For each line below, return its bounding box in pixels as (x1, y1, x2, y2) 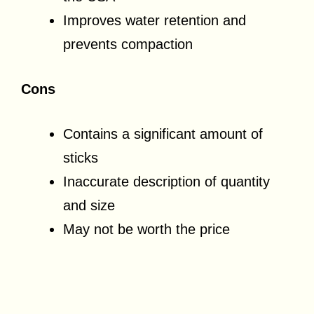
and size (63, 197, 115, 213)
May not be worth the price (63, 221, 230, 237)
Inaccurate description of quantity (63, 173, 270, 189)
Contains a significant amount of (63, 125, 263, 142)
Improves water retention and (63, 12, 246, 28)
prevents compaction (63, 36, 193, 52)
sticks (63, 149, 98, 165)
